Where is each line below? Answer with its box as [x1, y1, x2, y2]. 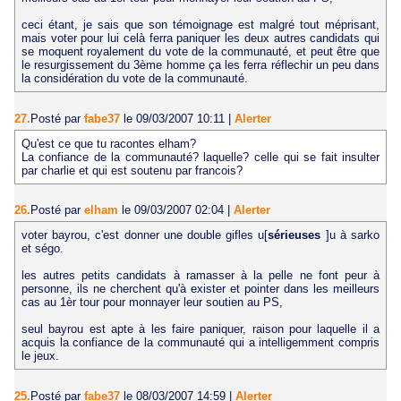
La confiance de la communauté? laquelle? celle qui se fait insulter [21, 149, 380, 164]
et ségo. [21, 242, 64, 256]
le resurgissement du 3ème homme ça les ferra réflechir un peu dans [21, 58, 380, 73]
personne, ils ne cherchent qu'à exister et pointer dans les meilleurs [21, 282, 380, 296]
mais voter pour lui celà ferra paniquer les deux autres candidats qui [21, 31, 380, 46]
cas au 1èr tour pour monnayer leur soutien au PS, [21, 295, 283, 310]
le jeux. [21, 349, 59, 363]
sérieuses [268, 228, 326, 243]
